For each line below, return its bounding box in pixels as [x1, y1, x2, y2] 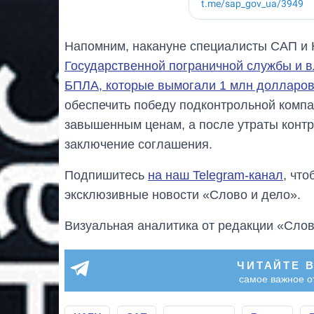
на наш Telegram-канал [148, 168, 283, 183]
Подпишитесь [64, 168, 148, 183]
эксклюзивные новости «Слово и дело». [64, 188, 301, 203]
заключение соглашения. [64, 137, 212, 152]
